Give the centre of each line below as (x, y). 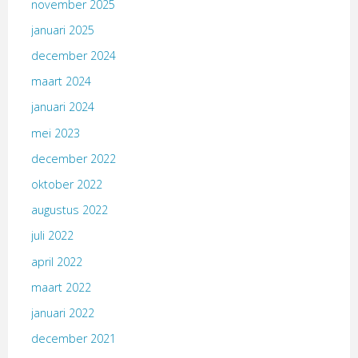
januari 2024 (62, 107)
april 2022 (56, 261)
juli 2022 (52, 236)
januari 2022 (62, 312)
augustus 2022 (69, 210)
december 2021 (73, 339)
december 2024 (73, 56)
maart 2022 (61, 287)
